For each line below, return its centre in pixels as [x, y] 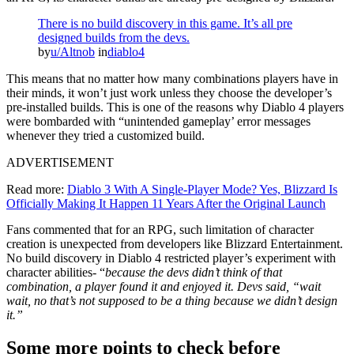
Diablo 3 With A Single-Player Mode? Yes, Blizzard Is [202, 189]
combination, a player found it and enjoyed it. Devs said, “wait [164, 286]
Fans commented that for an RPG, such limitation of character [160, 229]
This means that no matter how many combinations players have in [172, 78]
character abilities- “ [56, 272]
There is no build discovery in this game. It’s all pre [165, 23]
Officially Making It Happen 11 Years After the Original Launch [166, 203]
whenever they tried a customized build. [107, 135]
